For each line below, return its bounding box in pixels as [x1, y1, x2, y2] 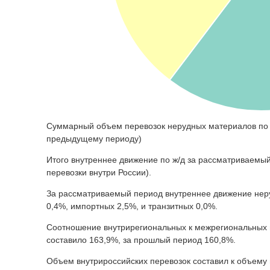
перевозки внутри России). [46, 167, 151, 177]
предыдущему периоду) [46, 133, 142, 143]
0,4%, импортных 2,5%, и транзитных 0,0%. [46, 201, 218, 211]
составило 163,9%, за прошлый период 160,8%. [46, 234, 236, 245]
